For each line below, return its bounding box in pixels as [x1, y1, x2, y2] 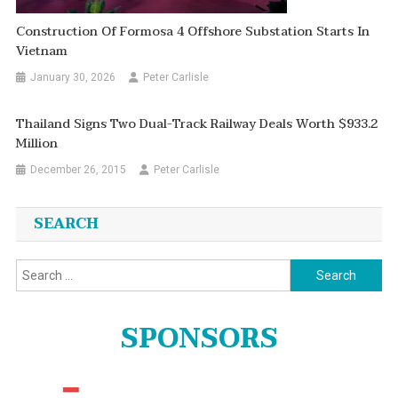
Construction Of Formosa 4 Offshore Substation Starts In [16, 21, 370, 43]
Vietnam [16, 41, 68, 62]
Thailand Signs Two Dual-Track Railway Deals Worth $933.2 [16, 114, 378, 135]
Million [16, 133, 59, 155]
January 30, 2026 [30, 71, 116, 84]
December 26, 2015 [30, 163, 127, 177]
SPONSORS [120, 316, 278, 362]
